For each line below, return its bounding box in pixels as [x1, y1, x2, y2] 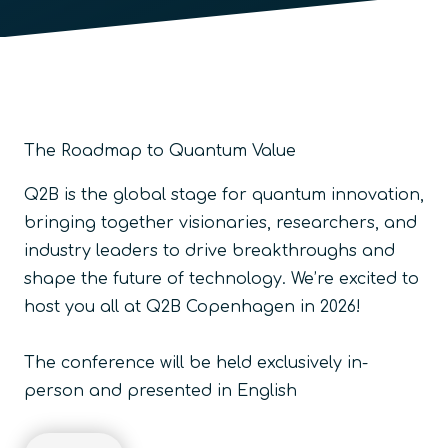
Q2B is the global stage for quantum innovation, [24, 185, 424, 204]
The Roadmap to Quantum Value [24, 141, 296, 160]
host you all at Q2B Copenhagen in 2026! [24, 297, 361, 316]
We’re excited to [291, 269, 419, 288]
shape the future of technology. [24, 269, 291, 288]
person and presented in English [24, 381, 297, 400]
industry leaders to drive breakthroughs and [24, 241, 395, 260]
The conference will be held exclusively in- [24, 353, 368, 372]
